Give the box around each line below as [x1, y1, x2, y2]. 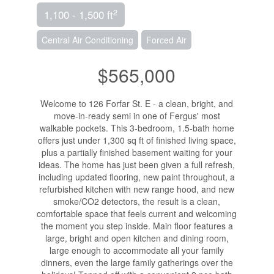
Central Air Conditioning [41, 34, 133, 46]
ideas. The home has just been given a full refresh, [39, 158, 235, 171]
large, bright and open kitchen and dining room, [45, 232, 229, 245]
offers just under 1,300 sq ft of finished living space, [37, 134, 236, 147]
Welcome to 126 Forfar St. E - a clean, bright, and [40, 97, 234, 110]
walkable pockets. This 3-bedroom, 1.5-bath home [39, 122, 234, 135]
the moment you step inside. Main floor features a [40, 220, 233, 232]
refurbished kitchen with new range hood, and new [39, 183, 235, 196]
